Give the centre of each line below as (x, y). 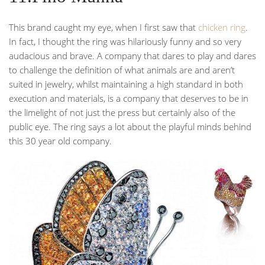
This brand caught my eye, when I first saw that (104, 28)
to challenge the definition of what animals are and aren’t (122, 70)
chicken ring (222, 28)
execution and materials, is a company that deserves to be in (129, 98)
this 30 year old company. (60, 141)
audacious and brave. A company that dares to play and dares (132, 56)
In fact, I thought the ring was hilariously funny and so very (125, 42)
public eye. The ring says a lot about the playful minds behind (130, 127)
